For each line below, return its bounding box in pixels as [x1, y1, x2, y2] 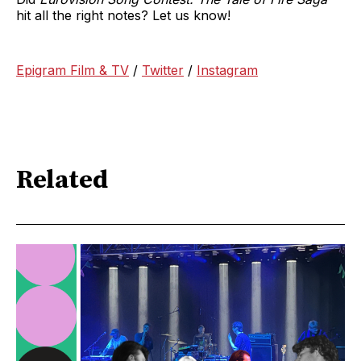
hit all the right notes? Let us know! [16, 7, 230, 24]
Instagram [197, 62, 258, 79]
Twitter [142, 62, 184, 79]
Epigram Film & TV [16, 62, 129, 79]
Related [16, 164, 108, 197]
